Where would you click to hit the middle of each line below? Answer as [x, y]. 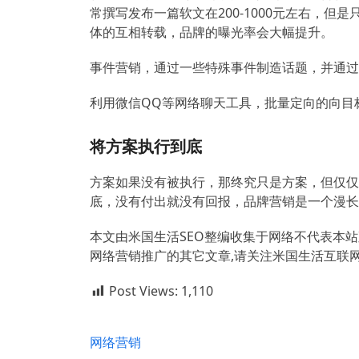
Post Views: [143, 291]
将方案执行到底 [146, 146]
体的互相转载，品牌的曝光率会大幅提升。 [212, 32]
